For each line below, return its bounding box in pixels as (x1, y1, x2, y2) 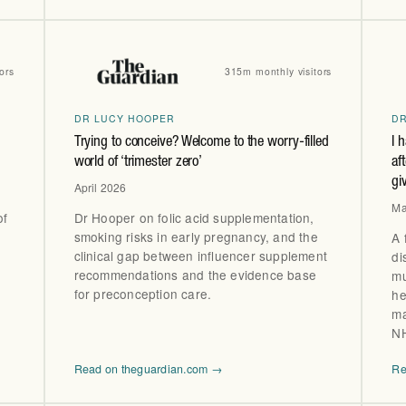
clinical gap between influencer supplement (73, 246, 328, 266)
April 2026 (73, 179, 127, 195)
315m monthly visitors (224, 64, 333, 79)
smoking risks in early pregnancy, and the (73, 227, 318, 246)
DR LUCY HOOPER (73, 111, 176, 125)
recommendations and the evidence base (73, 266, 317, 285)
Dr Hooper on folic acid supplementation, (73, 208, 314, 227)
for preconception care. (73, 285, 212, 304)
